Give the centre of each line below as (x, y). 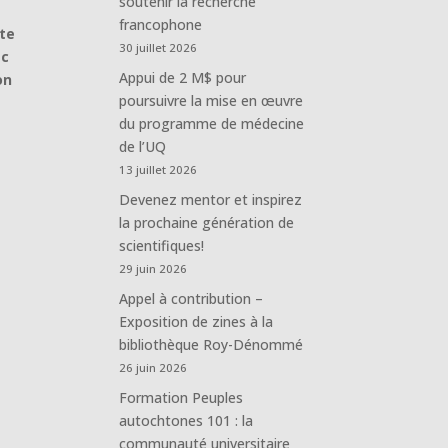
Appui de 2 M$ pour (183, 77)
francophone (161, 24)
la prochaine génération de (207, 222)
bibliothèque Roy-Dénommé (211, 344)
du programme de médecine (212, 123)
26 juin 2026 (153, 367)
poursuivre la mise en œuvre (211, 100)
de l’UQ (143, 146)
